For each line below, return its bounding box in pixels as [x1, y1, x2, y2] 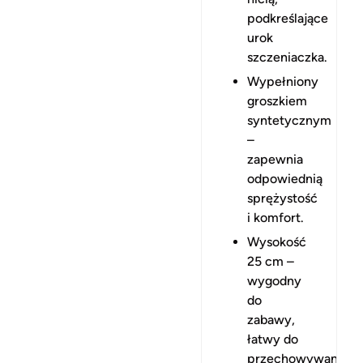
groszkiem [247, 92, 307, 109]
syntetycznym [247, 112, 331, 128]
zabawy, [247, 311, 295, 327]
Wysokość [247, 233, 306, 250]
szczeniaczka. [247, 49, 327, 65]
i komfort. [247, 209, 304, 225]
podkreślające [247, 10, 328, 26]
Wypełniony [247, 73, 318, 89]
